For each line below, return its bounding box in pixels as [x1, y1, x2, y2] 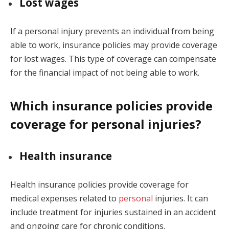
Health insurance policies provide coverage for [10, 179, 189, 191]
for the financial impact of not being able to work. [10, 67, 199, 79]
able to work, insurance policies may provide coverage [10, 39, 217, 51]
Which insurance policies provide [10, 97, 213, 114]
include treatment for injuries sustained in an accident [10, 207, 216, 218]
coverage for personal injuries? [10, 115, 201, 132]
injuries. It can [153, 193, 208, 204]
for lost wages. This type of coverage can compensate [10, 53, 216, 65]
